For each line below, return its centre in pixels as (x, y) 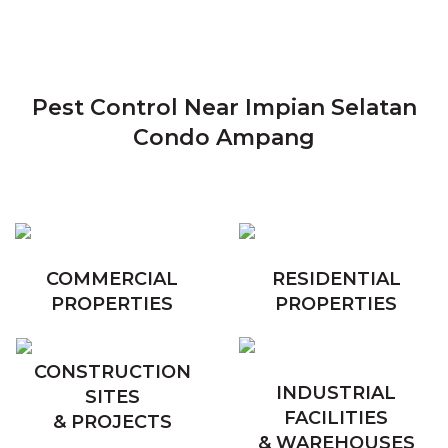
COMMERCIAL (112, 279)
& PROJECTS (112, 422)
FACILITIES (336, 418)
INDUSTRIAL (336, 393)
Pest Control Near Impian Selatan (224, 108)
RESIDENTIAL (336, 279)
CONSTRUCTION (112, 372)
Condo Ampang (224, 138)
